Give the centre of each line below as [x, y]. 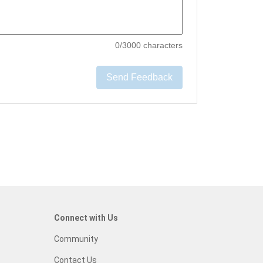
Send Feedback [139, 77]
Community [76, 239]
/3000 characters [151, 45]
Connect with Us [86, 218]
